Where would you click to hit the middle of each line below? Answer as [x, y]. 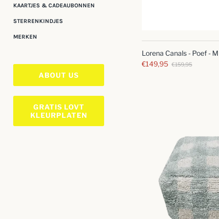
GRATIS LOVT [59, 107]
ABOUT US [59, 75]
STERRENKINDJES [38, 21]
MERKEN [25, 36]
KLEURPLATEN [59, 115]
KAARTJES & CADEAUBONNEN [54, 5]
